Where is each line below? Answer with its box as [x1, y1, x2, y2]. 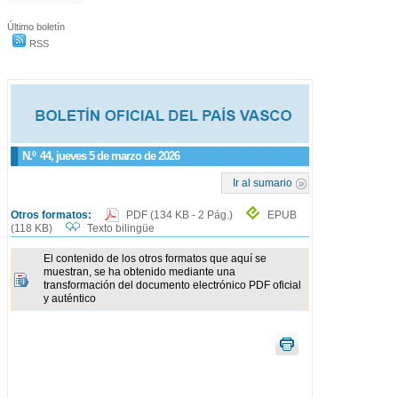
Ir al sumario [233, 177, 293, 189]
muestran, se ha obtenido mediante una [44, 266, 235, 279]
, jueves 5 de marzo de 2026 [51, 149, 179, 163]
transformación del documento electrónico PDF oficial [44, 279, 301, 292]
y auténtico [44, 292, 96, 306]
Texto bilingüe [87, 222, 155, 235]
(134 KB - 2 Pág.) [150, 209, 235, 221]
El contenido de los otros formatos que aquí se [44, 252, 267, 266]
